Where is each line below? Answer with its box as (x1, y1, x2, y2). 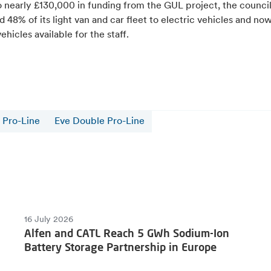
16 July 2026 (24, 215, 73, 224)
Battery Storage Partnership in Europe (24, 240, 217, 253)
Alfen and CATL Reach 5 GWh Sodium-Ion (24, 226, 229, 240)
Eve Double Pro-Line (54, 116, 145, 126)
